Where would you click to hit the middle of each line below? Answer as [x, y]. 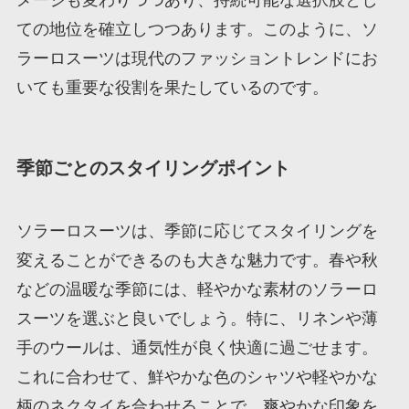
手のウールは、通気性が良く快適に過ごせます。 [197, 348]
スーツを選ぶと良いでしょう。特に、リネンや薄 [197, 319]
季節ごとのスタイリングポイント [153, 168]
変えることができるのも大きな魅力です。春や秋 [197, 261]
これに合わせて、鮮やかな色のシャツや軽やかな [197, 378]
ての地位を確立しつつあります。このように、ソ [197, 29]
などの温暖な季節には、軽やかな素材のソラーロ [197, 290]
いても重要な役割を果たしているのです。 [172, 87]
